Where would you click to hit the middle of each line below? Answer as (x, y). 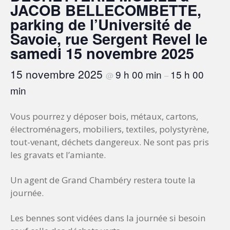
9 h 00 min (140, 74)
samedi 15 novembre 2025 (102, 53)
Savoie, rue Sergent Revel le (109, 39)
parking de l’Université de (101, 24)
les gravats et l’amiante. (58, 155)
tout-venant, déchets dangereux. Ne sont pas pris (110, 142)
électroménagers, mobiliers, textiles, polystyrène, (110, 129)
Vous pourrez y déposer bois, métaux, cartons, (104, 116)
